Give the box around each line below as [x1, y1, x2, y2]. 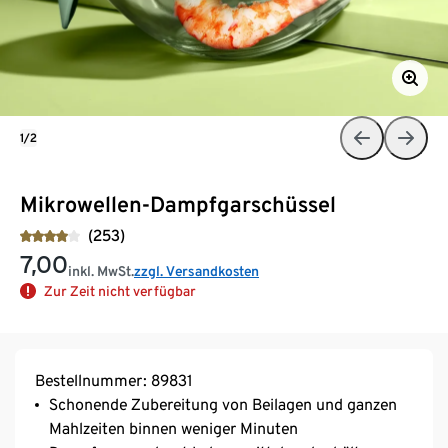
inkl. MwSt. [68, 262, 134, 279]
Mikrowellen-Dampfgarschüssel [20, 190, 336, 217]
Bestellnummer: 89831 [35, 370, 192, 390]
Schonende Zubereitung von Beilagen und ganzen [49, 394, 397, 414]
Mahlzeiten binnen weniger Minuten [49, 418, 298, 438]
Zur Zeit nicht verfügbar [44, 282, 196, 299]
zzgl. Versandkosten [134, 262, 259, 279]
